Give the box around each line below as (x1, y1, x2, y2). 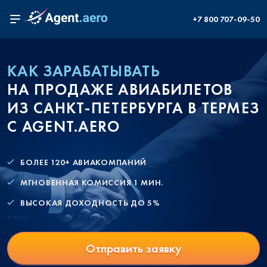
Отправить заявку (85, 241, 182, 256)
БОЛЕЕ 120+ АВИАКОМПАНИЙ (20, 157, 147, 167)
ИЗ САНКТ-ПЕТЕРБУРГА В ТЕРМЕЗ (7, 98, 260, 118)
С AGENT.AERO (7, 116, 120, 136)
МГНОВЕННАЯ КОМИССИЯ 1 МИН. (20, 177, 164, 188)
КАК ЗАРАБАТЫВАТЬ (7, 61, 160, 81)
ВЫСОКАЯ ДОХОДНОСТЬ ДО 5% (20, 197, 160, 208)
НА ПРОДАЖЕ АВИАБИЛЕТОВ (7, 79, 233, 100)
